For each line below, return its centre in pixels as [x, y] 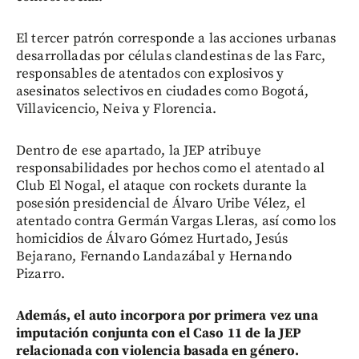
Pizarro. [41, 274]
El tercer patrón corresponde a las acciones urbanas [176, 38]
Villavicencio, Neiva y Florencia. [116, 109]
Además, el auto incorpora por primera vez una [167, 315]
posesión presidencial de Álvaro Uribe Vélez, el [161, 203]
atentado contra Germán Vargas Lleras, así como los [176, 221]
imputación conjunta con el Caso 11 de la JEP [159, 333]
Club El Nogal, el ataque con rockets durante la [162, 186]
